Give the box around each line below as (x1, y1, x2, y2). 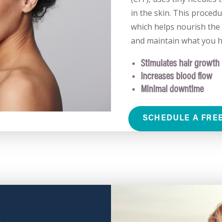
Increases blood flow (141, 72, 212, 82)
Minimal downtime (141, 85, 204, 95)
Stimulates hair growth (141, 59, 220, 69)
